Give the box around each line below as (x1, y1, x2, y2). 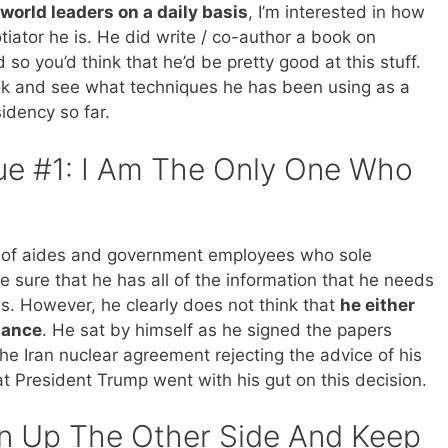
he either (340, 294, 415, 315)
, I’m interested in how (247, 2, 425, 23)
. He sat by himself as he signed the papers (42, 319, 392, 340)
